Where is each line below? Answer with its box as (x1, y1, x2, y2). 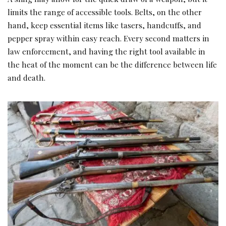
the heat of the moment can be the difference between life (8, 59, 217, 70)
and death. (8, 72, 45, 83)
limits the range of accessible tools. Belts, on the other (8, 7, 202, 18)
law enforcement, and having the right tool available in (8, 46, 205, 57)
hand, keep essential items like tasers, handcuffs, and (8, 20, 201, 31)
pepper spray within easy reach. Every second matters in (8, 33, 209, 44)
